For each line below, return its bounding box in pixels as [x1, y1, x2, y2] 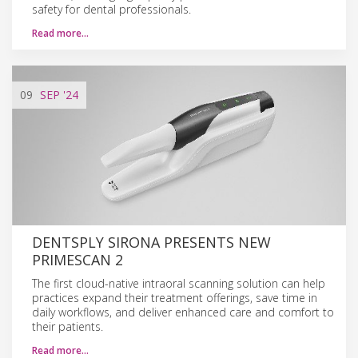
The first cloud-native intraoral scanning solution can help [32, 275, 325, 291]
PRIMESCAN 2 [32, 249, 123, 269]
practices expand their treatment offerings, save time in [32, 289, 317, 305]
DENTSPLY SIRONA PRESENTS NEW [32, 232, 271, 252]
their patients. [32, 318, 103, 334]
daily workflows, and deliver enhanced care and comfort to [32, 304, 334, 320]
